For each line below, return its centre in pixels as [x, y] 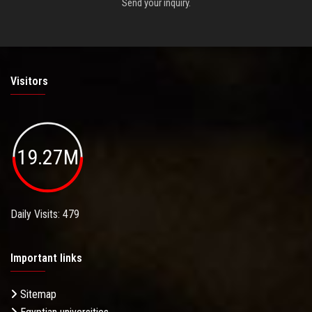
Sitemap [37, 295]
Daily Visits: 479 [45, 214]
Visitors [29, 81]
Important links [46, 258]
